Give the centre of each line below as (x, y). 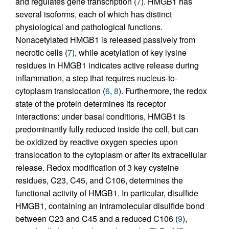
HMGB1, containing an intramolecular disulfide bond (110, 206)
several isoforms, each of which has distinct (94, 14)
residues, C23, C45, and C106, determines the (99, 180)
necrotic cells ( (41, 53)
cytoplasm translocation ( (60, 91)
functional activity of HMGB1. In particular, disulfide (107, 193)
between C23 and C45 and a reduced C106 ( (97, 219)
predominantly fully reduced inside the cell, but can (107, 129)
